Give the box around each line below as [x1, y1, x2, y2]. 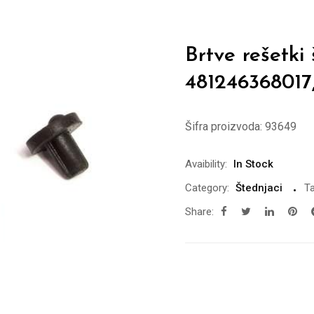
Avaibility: [185, 158, 227, 170]
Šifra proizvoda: [185, 120, 262, 133]
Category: [185, 182, 229, 194]
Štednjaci [235, 182, 282, 194]
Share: [185, 205, 214, 218]
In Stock [233, 158, 273, 170]
